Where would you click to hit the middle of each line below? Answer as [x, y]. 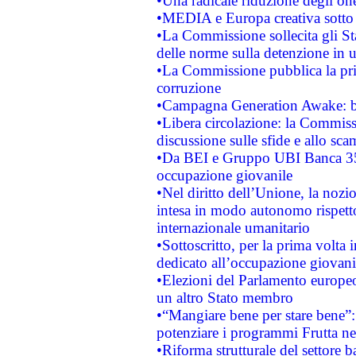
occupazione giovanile [224, 175]
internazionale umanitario [233, 228]
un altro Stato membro [224, 298]
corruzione [188, 88]
